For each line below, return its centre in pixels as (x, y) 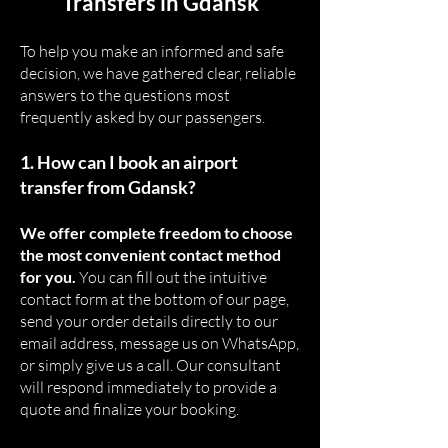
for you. (48, 276)
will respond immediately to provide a (148, 387)
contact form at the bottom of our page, (154, 299)
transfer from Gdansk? (108, 187)
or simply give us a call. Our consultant (150, 365)
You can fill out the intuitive (171, 277)
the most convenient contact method (150, 254)
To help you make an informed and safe (152, 51)
